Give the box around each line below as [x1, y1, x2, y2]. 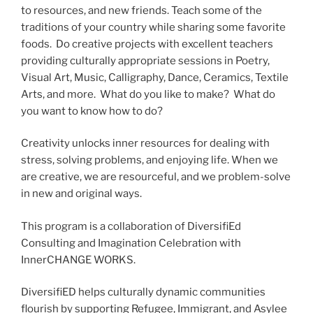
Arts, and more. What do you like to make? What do [21, 87, 275, 101]
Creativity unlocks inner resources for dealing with [21, 137, 270, 150]
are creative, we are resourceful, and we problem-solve [21, 170, 291, 184]
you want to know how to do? [21, 104, 163, 117]
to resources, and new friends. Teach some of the [21, 3, 262, 17]
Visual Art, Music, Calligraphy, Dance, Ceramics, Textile [21, 71, 289, 84]
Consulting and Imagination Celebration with [21, 236, 241, 249]
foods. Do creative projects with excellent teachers [21, 37, 273, 50]
